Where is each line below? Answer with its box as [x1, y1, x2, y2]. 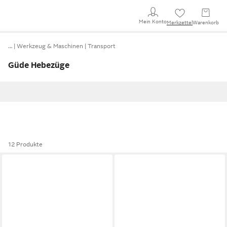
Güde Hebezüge [8, 61, 69, 70]
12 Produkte [8, 141, 43, 148]
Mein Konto [139, 18, 167, 24]
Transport [88, 43, 116, 50]
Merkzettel [167, 20, 193, 25]
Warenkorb [193, 20, 219, 25]
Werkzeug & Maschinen [17, 43, 83, 50]
